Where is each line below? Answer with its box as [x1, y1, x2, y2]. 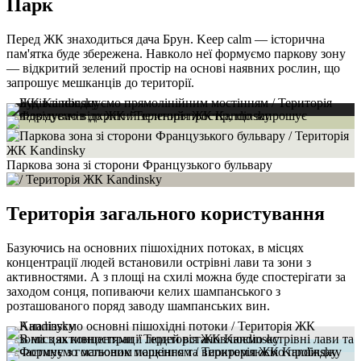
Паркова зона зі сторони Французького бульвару [6, 157, 272, 172]
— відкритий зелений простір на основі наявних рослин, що [6, 60, 340, 75]
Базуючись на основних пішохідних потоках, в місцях [6, 240, 304, 255]
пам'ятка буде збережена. [6, 46, 143, 60]
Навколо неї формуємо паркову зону [146, 46, 346, 60]
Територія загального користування [6, 202, 325, 224]
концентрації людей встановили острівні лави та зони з [6, 255, 311, 269]
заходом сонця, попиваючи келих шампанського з [6, 284, 280, 298]
